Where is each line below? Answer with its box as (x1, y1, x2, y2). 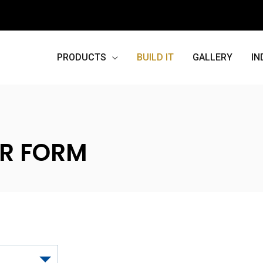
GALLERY (193, 52, 232, 63)
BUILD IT (137, 52, 174, 63)
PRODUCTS (57, 52, 106, 63)
